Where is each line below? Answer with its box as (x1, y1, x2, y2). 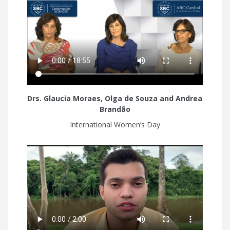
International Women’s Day (69, 120, 160, 130)
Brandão (99, 104, 130, 114)
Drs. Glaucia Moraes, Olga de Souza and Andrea (27, 93, 203, 103)
